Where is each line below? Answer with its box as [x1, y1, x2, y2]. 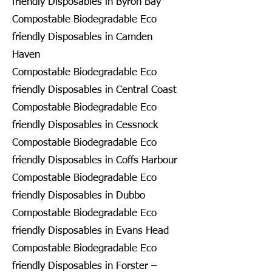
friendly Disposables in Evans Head [12, 225, 169, 236]
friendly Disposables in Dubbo [12, 190, 145, 201]
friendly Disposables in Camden [12, 32, 152, 42]
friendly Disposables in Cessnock [12, 120, 158, 131]
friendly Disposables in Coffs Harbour [12, 155, 177, 166]
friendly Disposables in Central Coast [12, 84, 177, 95]
